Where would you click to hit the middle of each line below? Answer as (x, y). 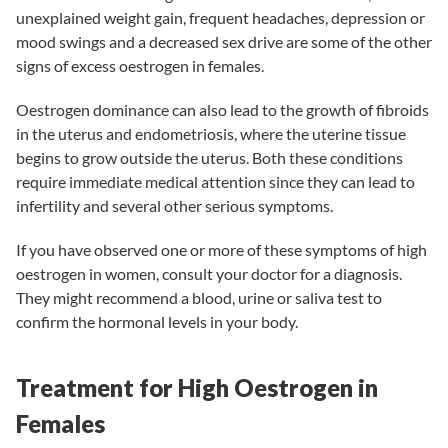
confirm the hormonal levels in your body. (157, 321)
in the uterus (59, 133)
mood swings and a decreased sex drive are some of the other (224, 41)
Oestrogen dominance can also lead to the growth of (196, 109)
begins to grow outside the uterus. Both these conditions (209, 157)
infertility (48, 205)
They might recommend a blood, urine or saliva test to (199, 297)
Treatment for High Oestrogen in (197, 387)
